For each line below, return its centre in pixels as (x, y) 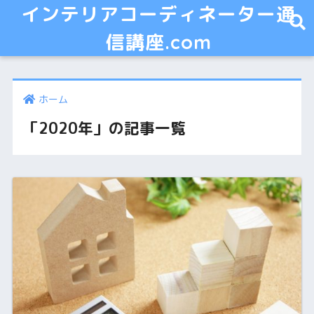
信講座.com (158, 42)
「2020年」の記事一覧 (104, 129)
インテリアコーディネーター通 (159, 14)
